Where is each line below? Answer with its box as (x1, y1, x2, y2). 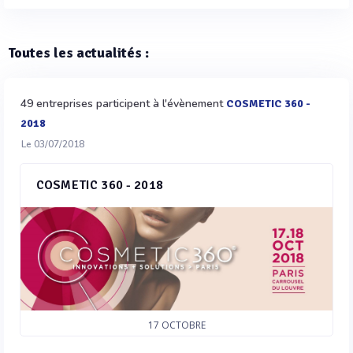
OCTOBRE (161, 318, 206, 333)
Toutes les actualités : (8, 44, 149, 61)
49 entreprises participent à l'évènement (20, 96, 226, 111)
